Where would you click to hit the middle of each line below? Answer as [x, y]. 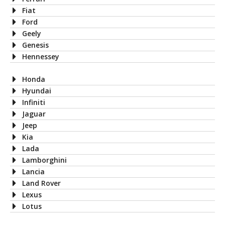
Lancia [33, 171]
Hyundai [37, 90]
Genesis [35, 45]
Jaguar [34, 114]
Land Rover [41, 183]
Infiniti [34, 102]
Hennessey [41, 56]
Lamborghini [44, 160]
